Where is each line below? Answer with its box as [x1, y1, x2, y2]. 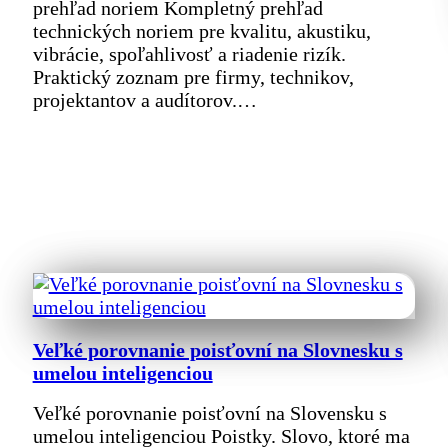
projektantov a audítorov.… [32, 88, 257, 111]
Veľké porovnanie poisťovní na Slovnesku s [32, 339, 403, 362]
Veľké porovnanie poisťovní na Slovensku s [32, 401, 387, 424]
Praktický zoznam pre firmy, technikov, [32, 65, 354, 88]
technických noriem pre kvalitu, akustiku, [32, 19, 371, 42]
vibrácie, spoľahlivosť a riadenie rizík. [32, 42, 346, 65]
